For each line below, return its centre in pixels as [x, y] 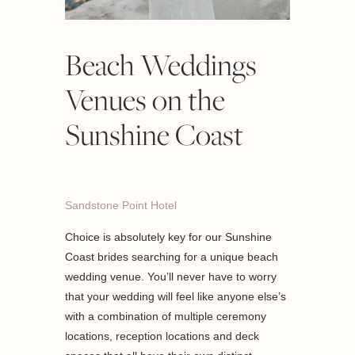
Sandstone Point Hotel [123, 205]
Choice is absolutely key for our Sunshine [169, 237]
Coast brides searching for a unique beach [172, 256]
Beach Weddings [161, 65]
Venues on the [145, 99]
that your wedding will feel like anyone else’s [176, 296]
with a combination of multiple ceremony [166, 316]
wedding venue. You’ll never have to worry [171, 276]
